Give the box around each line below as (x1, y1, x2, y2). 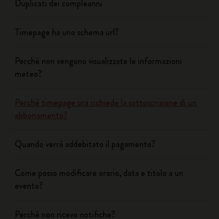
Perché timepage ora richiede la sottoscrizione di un (15, 96, 197, 109)
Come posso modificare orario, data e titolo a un (15, 167, 184, 179)
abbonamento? (15, 109, 67, 122)
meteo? (15, 67, 42, 80)
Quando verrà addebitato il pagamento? (15, 138, 155, 151)
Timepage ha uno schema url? (15, 26, 119, 39)
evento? (15, 179, 43, 192)
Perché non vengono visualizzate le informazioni (15, 55, 182, 67)
